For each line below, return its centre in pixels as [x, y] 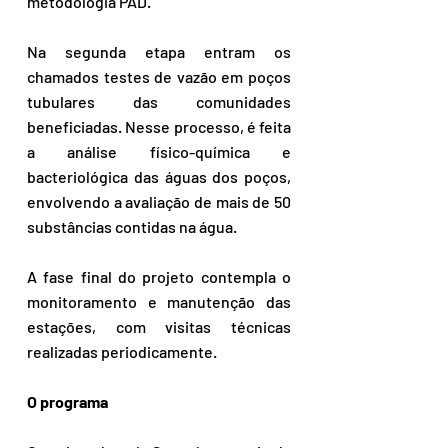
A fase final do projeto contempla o [159, 277]
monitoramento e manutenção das [159, 302]
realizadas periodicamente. [122, 352]
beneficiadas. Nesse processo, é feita [159, 127]
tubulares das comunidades [159, 102]
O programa [67, 402]
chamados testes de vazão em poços [159, 77]
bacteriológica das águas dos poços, [159, 177]
